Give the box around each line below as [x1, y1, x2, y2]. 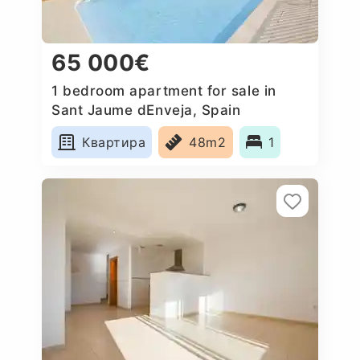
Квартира [82, 133, 146, 150]
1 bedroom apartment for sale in [51, 82, 276, 99]
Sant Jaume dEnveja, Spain [51, 101, 241, 118]
